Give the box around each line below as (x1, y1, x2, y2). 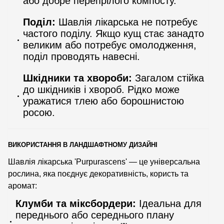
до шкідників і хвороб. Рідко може (23, 83, 179, 95)
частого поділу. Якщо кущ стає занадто (23, 27, 204, 39)
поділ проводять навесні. (23, 50, 140, 62)
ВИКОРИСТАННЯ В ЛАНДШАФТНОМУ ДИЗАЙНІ (8, 140, 157, 148)
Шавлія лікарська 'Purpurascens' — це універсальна (8, 157, 200, 166)
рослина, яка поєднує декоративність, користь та (8, 169, 188, 178)
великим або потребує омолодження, (23, 39, 196, 50)
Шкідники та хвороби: (23, 72, 132, 83)
